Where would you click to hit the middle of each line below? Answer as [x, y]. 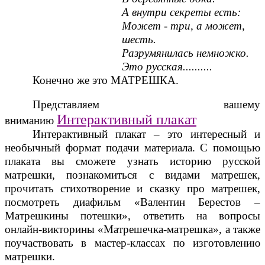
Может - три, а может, [184, 25]
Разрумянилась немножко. [186, 53]
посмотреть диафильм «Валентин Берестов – [132, 202]
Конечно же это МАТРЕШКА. [106, 80]
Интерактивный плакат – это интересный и [146, 134]
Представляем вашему [146, 104]
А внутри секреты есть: [182, 12]
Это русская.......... [167, 66]
